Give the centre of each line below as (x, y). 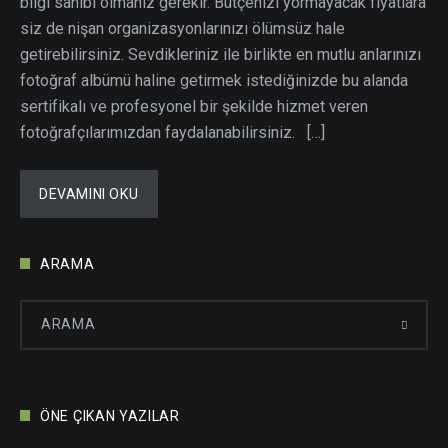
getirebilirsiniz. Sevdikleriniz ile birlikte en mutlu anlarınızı (220, 54)
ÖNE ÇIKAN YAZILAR (110, 416)
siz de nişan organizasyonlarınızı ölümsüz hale (182, 28)
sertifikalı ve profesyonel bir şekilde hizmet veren (194, 106)
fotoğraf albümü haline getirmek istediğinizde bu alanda (214, 80)
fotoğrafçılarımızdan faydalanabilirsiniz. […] (172, 132)
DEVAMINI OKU (89, 194)
